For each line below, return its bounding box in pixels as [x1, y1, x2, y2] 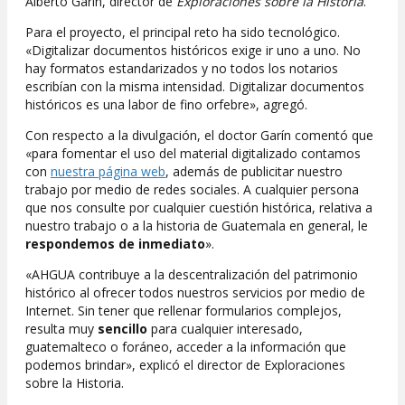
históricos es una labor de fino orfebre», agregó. [25, 96, 307, 114]
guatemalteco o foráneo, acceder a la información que [25, 338, 346, 356]
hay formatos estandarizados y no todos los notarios [25, 60, 338, 78]
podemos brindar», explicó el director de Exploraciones [25, 356, 345, 374]
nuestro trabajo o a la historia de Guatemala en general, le [25, 217, 368, 235]
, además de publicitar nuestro [165, 163, 343, 181]
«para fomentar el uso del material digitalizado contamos [25, 145, 361, 163]
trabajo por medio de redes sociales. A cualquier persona [25, 181, 359, 199]
